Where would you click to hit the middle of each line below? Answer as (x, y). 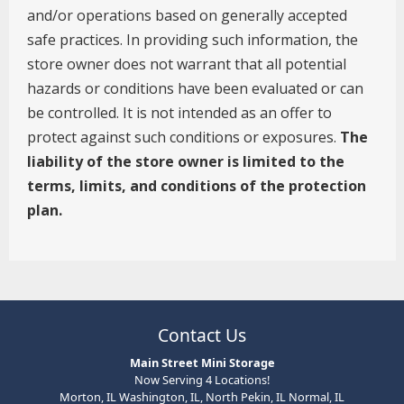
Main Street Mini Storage (202, 362)
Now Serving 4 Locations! (202, 379)
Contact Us (202, 335)
